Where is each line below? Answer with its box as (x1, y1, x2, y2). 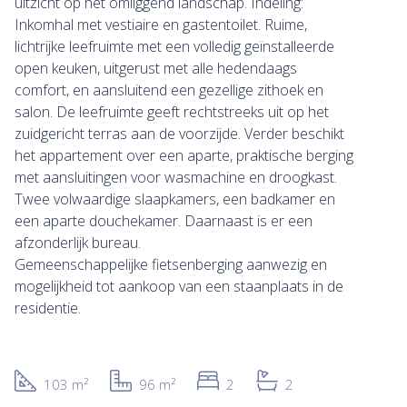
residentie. (15, 298, 81, 319)
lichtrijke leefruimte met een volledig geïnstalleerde (15, 36, 334, 57)
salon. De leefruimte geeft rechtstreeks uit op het (15, 102, 329, 123)
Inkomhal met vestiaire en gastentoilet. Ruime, (15, 15, 307, 35)
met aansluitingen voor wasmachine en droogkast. (15, 167, 337, 188)
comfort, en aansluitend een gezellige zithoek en (15, 80, 323, 101)
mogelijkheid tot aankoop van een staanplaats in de (15, 276, 343, 297)
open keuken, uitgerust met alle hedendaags (15, 58, 297, 79)
